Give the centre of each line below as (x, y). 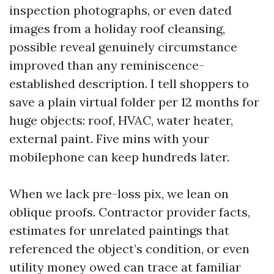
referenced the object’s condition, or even (129, 249)
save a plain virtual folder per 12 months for (134, 102)
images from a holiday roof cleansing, (117, 28)
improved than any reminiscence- (107, 65)
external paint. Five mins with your (109, 139)
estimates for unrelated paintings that (119, 230)
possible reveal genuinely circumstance (123, 47)
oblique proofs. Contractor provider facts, (130, 212)
